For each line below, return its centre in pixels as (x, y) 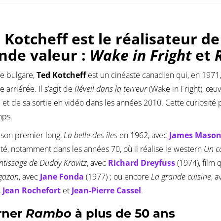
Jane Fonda (62, 177)
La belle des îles (91, 135)
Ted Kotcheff (61, 75)
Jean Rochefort (32, 191)
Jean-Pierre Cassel (106, 191)
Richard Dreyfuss (142, 163)
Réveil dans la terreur (110, 89)
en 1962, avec (143, 135)
